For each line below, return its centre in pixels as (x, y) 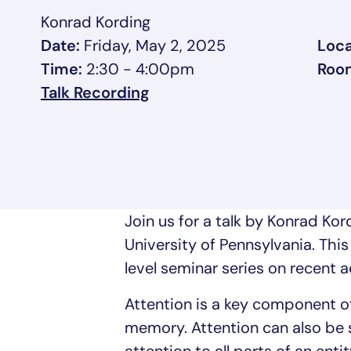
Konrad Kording (96, 22)
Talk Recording (95, 92)
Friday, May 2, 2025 (153, 45)
